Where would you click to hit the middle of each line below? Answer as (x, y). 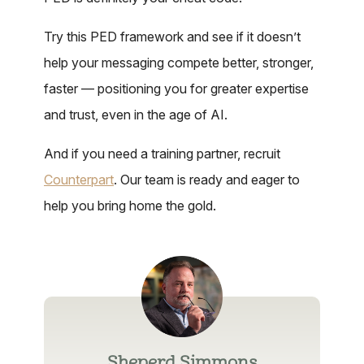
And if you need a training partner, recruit (162, 154)
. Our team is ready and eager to (207, 180)
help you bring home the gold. (130, 206)
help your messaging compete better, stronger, (179, 63)
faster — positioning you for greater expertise (176, 89)
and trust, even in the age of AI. (136, 115)
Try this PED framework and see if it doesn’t (172, 37)
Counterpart (79, 180)
